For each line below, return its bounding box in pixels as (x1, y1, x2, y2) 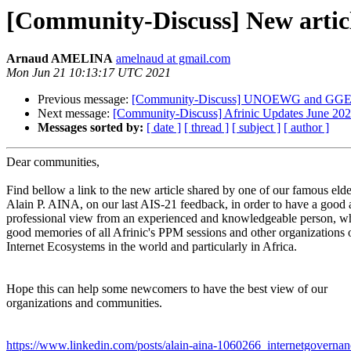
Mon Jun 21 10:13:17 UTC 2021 (6, 66, 171, 80)
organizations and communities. (6, 296, 162, 310)
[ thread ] (184, 121, 229, 135)
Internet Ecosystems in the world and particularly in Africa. (6, 240, 297, 254)
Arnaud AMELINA (6, 52, 113, 66)
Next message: (38, 107, 113, 121)
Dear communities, (6, 155, 100, 169)
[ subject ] (232, 121, 280, 135)
